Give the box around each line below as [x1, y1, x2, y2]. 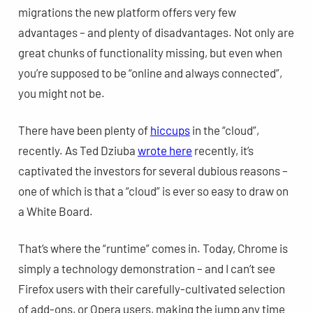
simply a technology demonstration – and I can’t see [17, 261, 275, 275]
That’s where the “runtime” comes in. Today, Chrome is [17, 240, 288, 255]
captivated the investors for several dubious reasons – [17, 163, 288, 177]
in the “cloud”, [189, 122, 259, 137]
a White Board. [17, 203, 93, 218]
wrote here [137, 143, 192, 157]
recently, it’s [191, 143, 254, 157]
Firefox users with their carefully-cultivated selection [17, 281, 285, 296]
